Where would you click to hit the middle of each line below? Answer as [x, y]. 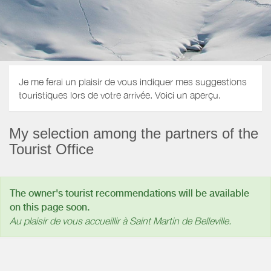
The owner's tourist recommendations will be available [129, 193]
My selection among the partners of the [134, 133]
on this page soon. [50, 207]
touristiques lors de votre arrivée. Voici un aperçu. [120, 95]
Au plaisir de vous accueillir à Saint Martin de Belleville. [120, 220]
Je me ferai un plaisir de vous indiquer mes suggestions [133, 82]
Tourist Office [51, 149]
